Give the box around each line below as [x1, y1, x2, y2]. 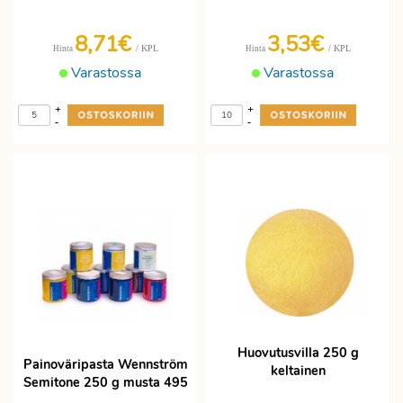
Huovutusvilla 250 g [237, 344, 359, 363]
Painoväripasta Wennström [22, 355, 188, 374]
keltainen [270, 362, 326, 381]
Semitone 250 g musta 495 [22, 373, 188, 392]
